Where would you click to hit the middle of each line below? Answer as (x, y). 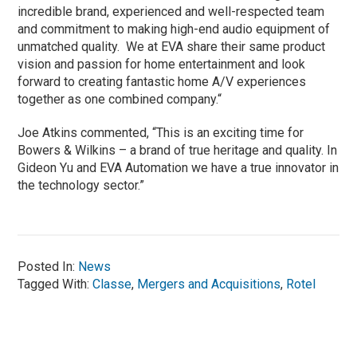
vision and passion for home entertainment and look (162, 65)
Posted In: (48, 267)
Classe (112, 284)
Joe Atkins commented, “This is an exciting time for (161, 133)
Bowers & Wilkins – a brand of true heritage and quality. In (178, 151)
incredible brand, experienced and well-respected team (171, 12)
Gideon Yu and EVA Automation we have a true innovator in (178, 168)
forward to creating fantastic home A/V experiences (162, 82)
